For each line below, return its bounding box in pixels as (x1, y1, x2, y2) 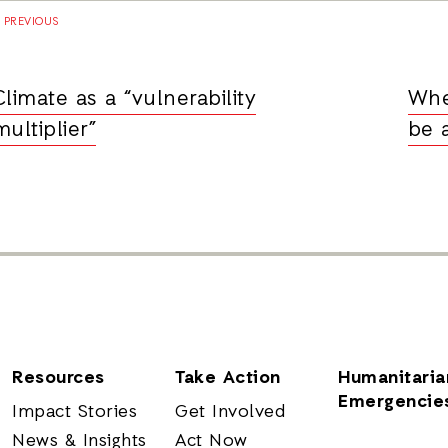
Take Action (175, 366, 281, 390)
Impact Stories (12, 400, 138, 424)
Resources (12, 366, 105, 390)
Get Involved (175, 400, 286, 424)
